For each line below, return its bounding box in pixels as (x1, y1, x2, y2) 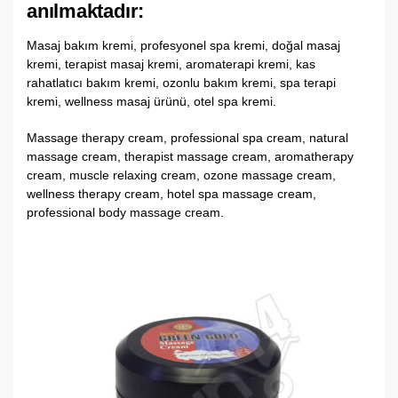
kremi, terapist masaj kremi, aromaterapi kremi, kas (27, 57, 315, 72)
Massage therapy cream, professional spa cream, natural (27, 130, 348, 145)
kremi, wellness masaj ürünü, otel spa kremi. (27, 94, 276, 109)
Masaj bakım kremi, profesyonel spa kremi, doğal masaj (27, 38, 340, 53)
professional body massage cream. (27, 204, 224, 219)
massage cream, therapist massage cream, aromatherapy (27, 148, 354, 163)
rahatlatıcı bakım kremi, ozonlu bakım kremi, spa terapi (27, 76, 336, 91)
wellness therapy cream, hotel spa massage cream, (27, 186, 316, 201)
